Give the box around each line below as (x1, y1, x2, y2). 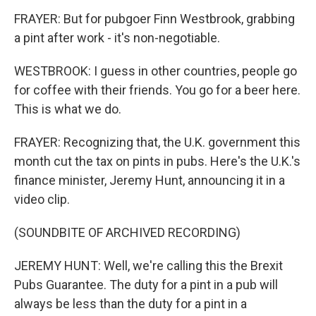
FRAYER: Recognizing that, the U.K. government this (14, 135, 300, 150)
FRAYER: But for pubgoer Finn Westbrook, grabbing (14, 11, 295, 26)
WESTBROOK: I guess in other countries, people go (14, 63, 297, 78)
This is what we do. (14, 102, 121, 116)
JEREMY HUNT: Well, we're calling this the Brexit (14, 258, 283, 273)
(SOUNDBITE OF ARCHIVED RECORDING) (14, 225, 241, 240)
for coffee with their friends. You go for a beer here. (14, 83, 300, 97)
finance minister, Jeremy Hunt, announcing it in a (14, 173, 285, 188)
